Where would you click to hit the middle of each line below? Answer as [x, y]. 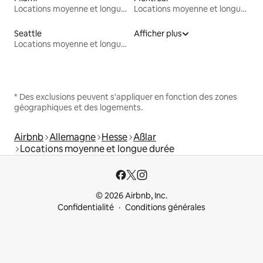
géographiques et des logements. [78, 107]
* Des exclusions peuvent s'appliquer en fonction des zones [126, 97]
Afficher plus [158, 33]
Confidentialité [86, 207]
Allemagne [73, 137]
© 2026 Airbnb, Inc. [131, 195]
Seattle [28, 33]
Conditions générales [165, 207]
